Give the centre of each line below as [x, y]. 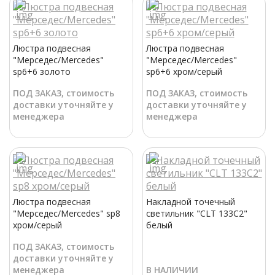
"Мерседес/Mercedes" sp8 [67, 214]
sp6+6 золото [42, 72]
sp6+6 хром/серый [184, 72]
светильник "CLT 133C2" [196, 214]
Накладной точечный [190, 202]
